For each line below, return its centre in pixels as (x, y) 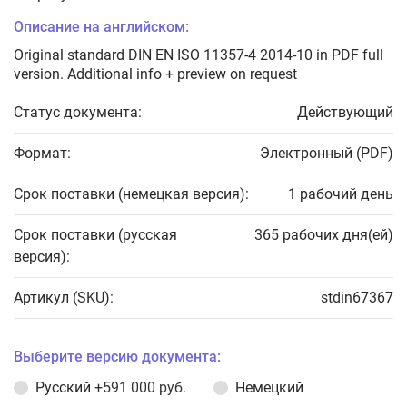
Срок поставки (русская (95, 235)
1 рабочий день (341, 194)
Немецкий (269, 387)
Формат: (42, 153)
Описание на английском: (101, 27)
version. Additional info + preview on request (155, 74)
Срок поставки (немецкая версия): (131, 194)
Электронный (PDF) (327, 153)
